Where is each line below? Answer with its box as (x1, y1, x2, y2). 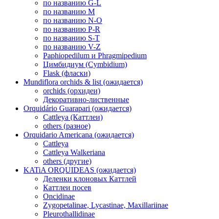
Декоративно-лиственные (43, 95, 129, 104)
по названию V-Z (43, 43, 101, 51)
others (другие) (43, 157, 91, 166)
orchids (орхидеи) (43, 87, 100, 95)
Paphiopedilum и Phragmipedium (43, 51, 147, 60)
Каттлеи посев (43, 183, 91, 192)
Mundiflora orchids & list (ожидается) (23, 78, 143, 87)
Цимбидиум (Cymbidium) (43, 60, 127, 69)
